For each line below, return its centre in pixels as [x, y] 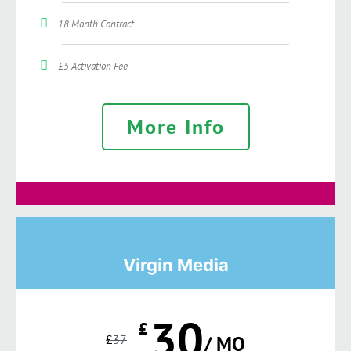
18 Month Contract [96, 24]
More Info [175, 126]
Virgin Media [175, 264]
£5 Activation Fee [92, 66]
